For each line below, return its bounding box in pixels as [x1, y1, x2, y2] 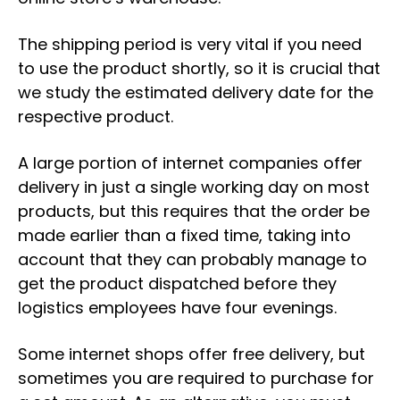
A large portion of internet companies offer [18, 152, 362, 174]
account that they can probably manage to [18, 248, 367, 271]
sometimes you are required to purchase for [18, 367, 374, 389]
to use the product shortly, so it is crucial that [18, 57, 380, 79]
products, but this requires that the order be [18, 200, 370, 222]
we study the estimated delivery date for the [18, 81, 373, 104]
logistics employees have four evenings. [18, 296, 337, 319]
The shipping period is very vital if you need [18, 33, 362, 55]
